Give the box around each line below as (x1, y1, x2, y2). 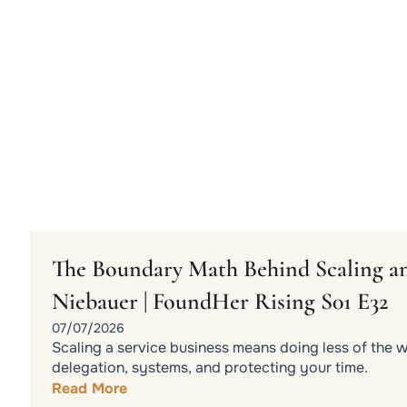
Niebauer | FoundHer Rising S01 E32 (51, 286, 388, 315)
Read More (51, 378, 127, 398)
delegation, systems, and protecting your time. (51, 357, 368, 377)
